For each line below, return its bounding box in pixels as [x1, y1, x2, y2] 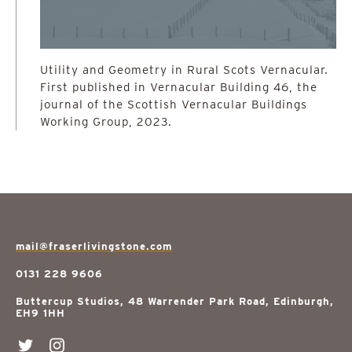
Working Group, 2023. [40, 115, 172, 129]
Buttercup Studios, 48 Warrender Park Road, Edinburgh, [16, 295, 334, 307]
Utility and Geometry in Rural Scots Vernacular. [40, 63, 328, 77]
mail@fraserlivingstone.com [16, 240, 172, 252]
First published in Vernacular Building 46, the [40, 80, 317, 94]
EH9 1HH [16, 307, 65, 319]
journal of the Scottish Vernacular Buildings [40, 97, 307, 112]
